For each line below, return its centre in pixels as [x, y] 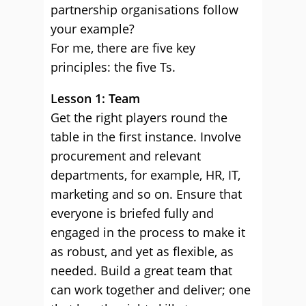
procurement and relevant [126, 156]
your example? [93, 29]
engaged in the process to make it [148, 232]
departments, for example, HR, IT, [145, 175]
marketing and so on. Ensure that [146, 194]
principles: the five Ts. [113, 67]
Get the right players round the [139, 117]
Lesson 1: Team [95, 98]
